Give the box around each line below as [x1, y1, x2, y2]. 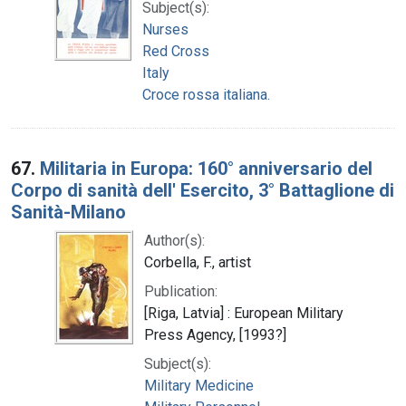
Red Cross [142, 42, 209, 60]
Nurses [142, 20, 188, 38]
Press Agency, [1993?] [144, 325, 286, 343]
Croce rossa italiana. [142, 85, 270, 103]
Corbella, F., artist [144, 253, 251, 271]
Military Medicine [144, 376, 254, 394]
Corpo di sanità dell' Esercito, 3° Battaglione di [11, 179, 394, 201]
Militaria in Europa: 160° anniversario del [40, 157, 372, 179]
